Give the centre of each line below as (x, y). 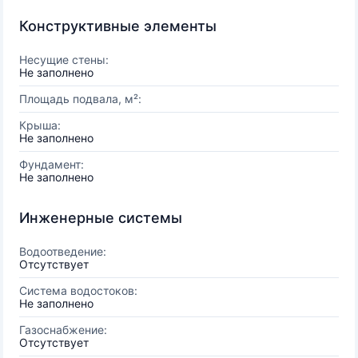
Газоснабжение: (63, 330)
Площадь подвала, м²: (80, 99)
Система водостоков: (78, 290)
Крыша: (40, 125)
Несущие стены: (64, 60)
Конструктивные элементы (118, 26)
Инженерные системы (101, 218)
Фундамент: (52, 164)
